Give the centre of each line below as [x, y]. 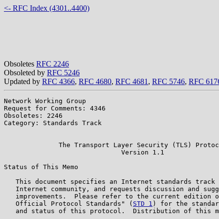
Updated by [23, 81]
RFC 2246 [53, 64]
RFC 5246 [63, 72]
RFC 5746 [168, 81]
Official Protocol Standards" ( [68, 203]
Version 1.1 [84, 152]
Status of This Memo [41, 167]
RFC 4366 [58, 81]
